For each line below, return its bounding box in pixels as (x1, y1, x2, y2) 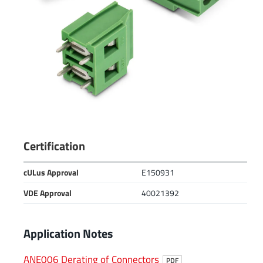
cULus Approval (23, 166, 79, 180)
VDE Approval (23, 187, 72, 200)
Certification (23, 137, 85, 156)
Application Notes (23, 225, 113, 243)
